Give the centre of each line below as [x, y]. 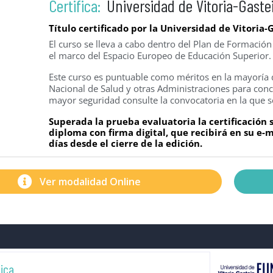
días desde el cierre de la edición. [126, 143]
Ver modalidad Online [90, 182]
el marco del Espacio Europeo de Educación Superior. [160, 55]
